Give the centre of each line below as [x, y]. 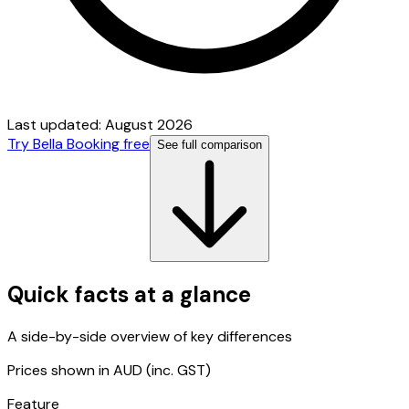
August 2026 [149, 124]
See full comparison [210, 144]
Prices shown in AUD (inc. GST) [109, 370]
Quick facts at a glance [129, 294]
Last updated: [56, 124]
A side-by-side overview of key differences [150, 336]
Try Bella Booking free [79, 143]
